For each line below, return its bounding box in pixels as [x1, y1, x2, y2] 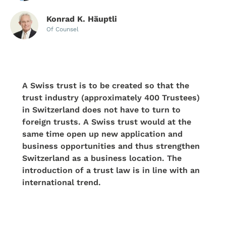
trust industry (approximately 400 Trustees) [22, 93, 200, 102]
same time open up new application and [22, 129, 183, 139]
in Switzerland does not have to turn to [22, 105, 181, 115]
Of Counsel [46, 26, 79, 33]
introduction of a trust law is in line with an [22, 165, 200, 175]
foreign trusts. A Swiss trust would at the [22, 117, 191, 127]
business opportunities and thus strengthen [22, 141, 200, 151]
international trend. [22, 178, 103, 187]
